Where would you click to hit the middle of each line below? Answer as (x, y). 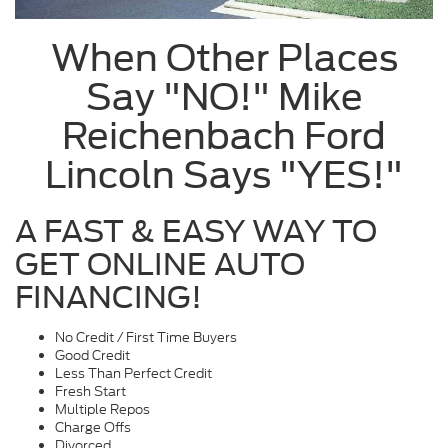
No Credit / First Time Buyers (146, 338)
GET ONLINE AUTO (160, 264)
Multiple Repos (102, 410)
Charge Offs (93, 428)
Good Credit (92, 356)
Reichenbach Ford (224, 136)
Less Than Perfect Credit (133, 374)
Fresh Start (90, 392)
